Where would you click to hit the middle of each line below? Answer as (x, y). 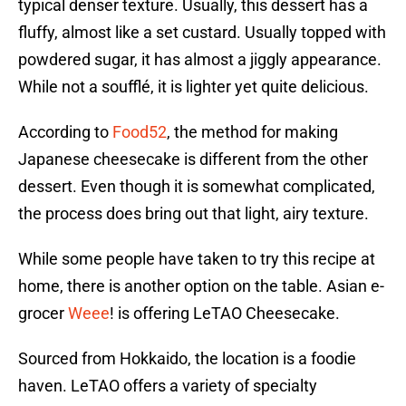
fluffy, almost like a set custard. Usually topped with (202, 33)
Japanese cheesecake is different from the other (193, 159)
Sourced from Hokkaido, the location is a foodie (187, 359)
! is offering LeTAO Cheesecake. (225, 314)
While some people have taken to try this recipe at (197, 259)
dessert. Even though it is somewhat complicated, (197, 187)
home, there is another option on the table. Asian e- (201, 286)
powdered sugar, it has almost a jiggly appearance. (200, 60)
